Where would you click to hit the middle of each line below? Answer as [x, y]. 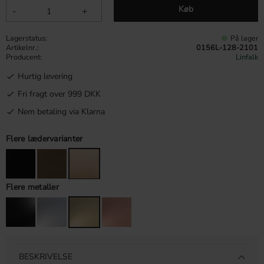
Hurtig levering [45, 76]
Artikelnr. [22, 47]
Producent [23, 57]
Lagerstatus [26, 38]
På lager [244, 38]
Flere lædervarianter [44, 139]
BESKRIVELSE [46, 256]
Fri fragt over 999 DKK [59, 94]
